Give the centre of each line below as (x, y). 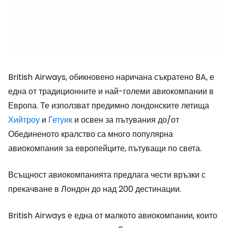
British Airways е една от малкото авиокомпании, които (113, 216)
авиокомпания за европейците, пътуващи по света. (105, 148)
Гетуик (60, 120)
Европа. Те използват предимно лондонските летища (109, 106)
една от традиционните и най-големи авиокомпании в (111, 91)
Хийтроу (24, 120)
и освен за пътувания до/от (126, 120)
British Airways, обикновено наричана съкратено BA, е (111, 77)
